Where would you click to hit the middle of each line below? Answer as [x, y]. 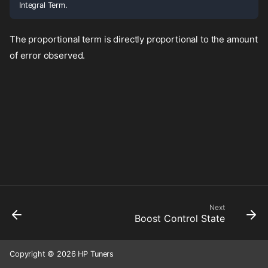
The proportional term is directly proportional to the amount [134, 39]
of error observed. [48, 55]
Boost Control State [180, 218]
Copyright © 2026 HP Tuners [62, 254]
